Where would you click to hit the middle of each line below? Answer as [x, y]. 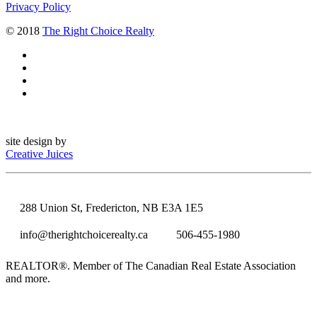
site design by [36, 142]
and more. [28, 279]
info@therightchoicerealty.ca [84, 235]
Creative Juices [39, 154]
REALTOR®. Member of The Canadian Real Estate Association [151, 266]
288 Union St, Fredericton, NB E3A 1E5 [111, 208]
